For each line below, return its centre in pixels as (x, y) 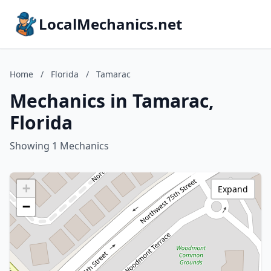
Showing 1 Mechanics (59, 146)
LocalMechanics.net (110, 24)
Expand (233, 189)
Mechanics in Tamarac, (112, 101)
